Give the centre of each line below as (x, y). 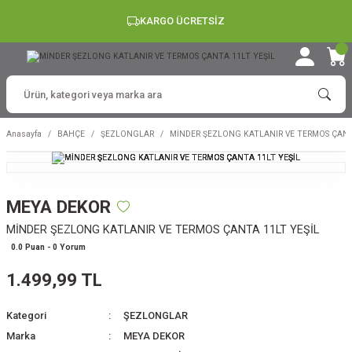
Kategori (26, 315)
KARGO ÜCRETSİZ (182, 21)
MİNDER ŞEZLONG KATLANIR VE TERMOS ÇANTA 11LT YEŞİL (163, 230)
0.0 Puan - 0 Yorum (48, 247)
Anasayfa (24, 134)
